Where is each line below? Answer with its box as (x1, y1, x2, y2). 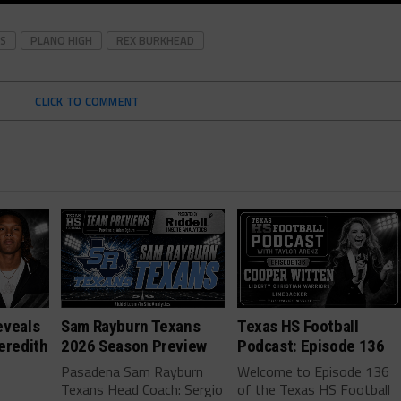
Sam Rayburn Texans (61, 315, 200, 337)
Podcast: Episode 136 (237, 335, 385, 356)
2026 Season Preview (61, 335, 207, 356)
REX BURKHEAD (116, 30, 194, 49)
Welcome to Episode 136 (237, 360, 390, 382)
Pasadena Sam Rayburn (61, 360, 204, 382)
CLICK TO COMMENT (35, 91, 140, 110)
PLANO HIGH (30, 30, 92, 49)
